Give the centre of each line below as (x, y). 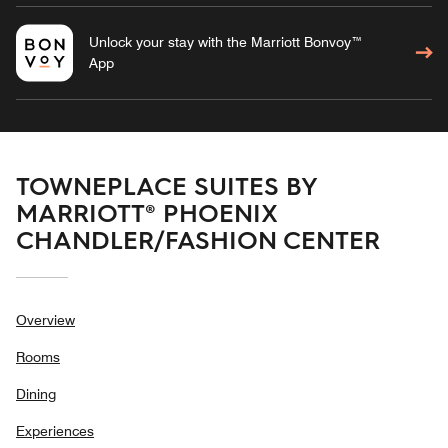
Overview (45, 320)
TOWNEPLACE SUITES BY (166, 185)
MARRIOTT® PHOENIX (146, 212)
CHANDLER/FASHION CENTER (198, 239)
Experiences (55, 431)
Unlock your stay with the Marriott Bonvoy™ (225, 42)
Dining (36, 394)
